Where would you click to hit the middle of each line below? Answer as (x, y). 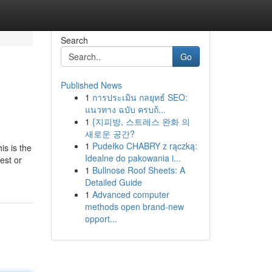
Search (74, 40)
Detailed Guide (113, 182)
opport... (101, 219)
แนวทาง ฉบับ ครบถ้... (125, 109)
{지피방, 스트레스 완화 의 (141, 121)
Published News (91, 85)
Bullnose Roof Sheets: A (138, 170)
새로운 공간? (110, 134)
